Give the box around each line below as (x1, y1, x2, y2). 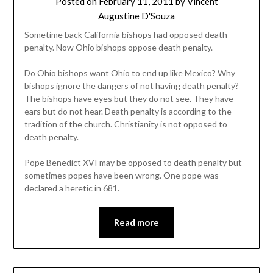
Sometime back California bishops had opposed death (24, 29, 227, 40)
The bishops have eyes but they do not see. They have (24, 93, 233, 104)
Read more (114, 217, 159, 229)
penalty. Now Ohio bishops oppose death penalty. (24, 42, 213, 53)
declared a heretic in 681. (24, 183, 119, 194)
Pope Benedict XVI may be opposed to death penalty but (24, 157, 242, 168)
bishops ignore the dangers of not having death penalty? (24, 80, 239, 91)
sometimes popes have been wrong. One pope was (24, 170, 219, 181)
